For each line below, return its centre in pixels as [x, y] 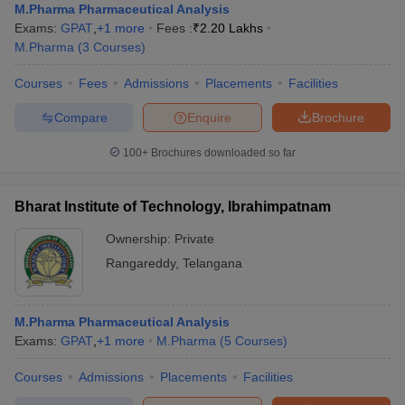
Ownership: [140, 239]
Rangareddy [141, 263]
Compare [80, 117]
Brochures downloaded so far [222, 153]
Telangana [212, 263]
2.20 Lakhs [231, 28]
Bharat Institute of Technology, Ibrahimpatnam [173, 207]
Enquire [209, 117]
